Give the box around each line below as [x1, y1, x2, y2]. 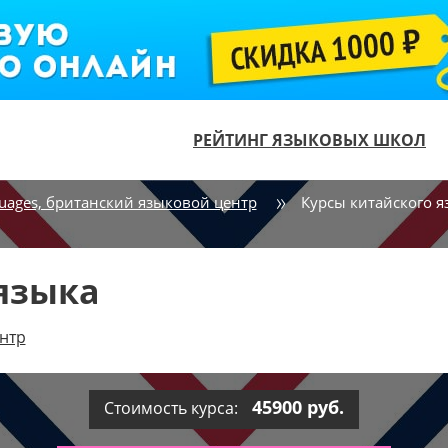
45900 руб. [252, 395, 344, 419]
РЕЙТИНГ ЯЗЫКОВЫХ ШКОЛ [193, 129, 426, 151]
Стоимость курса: [104, 397, 242, 419]
